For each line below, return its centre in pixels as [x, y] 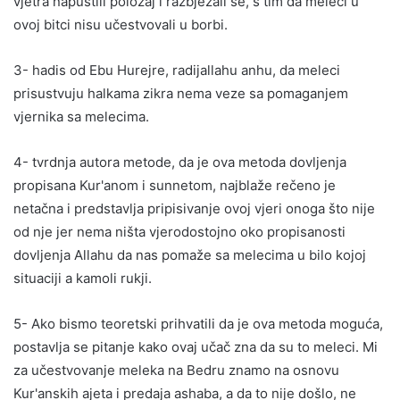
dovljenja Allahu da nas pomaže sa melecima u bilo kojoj [190, 254]
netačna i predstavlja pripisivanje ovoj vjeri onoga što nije [194, 208]
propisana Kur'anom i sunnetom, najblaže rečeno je [175, 185]
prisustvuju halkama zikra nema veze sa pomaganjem [181, 93]
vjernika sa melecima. [81, 116]
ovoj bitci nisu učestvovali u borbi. [121, 24]
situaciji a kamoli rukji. [83, 278]
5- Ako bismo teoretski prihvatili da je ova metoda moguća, [198, 323]
